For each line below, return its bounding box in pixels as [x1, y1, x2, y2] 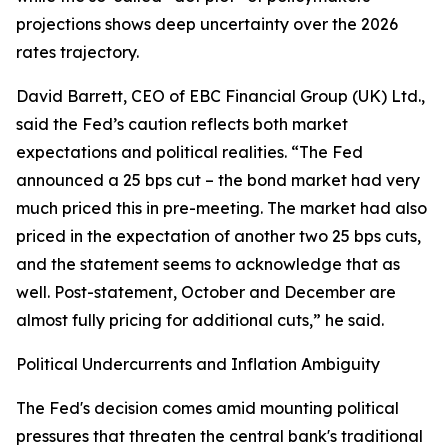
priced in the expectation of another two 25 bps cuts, [16, 226, 421, 247]
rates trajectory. [16, 42, 139, 63]
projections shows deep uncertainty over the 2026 [16, 14, 398, 35]
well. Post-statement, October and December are [16, 282, 396, 303]
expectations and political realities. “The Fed [16, 142, 363, 163]
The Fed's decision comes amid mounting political [16, 398, 399, 419]
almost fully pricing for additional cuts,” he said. [16, 310, 384, 331]
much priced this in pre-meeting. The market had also [16, 198, 427, 219]
